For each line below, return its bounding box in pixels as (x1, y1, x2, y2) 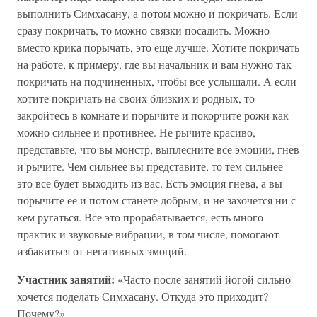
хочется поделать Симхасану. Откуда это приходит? (17, 289, 268, 304)
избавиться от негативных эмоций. (17, 243, 187, 258)
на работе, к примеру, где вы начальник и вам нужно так (17, 57, 292, 71)
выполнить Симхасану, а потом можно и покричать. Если (17, 6, 298, 21)
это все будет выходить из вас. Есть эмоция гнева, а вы (17, 175, 282, 190)
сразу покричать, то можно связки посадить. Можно (17, 23, 270, 38)
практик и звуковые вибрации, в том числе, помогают (17, 226, 279, 241)
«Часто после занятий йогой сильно (115, 272, 291, 287)
